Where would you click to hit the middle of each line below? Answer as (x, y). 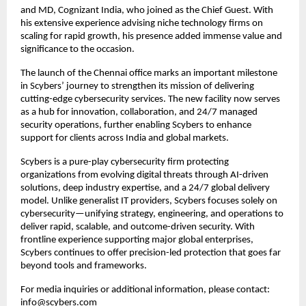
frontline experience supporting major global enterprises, (137, 240)
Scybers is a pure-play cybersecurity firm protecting (125, 162)
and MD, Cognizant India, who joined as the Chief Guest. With (147, 11)
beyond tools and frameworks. (85, 266)
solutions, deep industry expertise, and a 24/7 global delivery (145, 188)
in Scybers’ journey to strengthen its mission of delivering (137, 86)
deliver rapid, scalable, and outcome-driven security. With (138, 227)
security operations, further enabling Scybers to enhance (136, 125)
